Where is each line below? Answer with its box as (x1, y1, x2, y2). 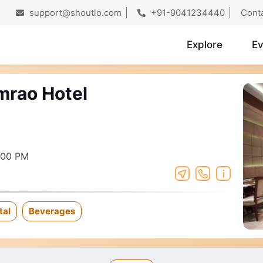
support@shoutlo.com (27, 7, 122, 18)
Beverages (29, 205, 75, 217)
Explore (186, 39, 222, 51)
